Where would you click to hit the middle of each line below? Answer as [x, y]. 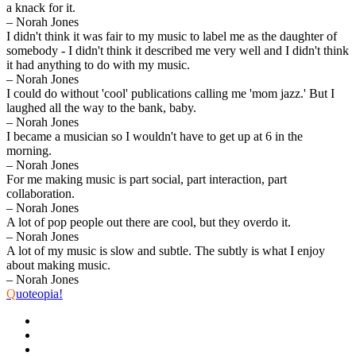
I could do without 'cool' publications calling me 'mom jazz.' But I [170, 93]
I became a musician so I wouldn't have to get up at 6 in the [155, 136]
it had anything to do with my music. [98, 64]
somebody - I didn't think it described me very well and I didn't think [178, 50]
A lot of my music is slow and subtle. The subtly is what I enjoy [166, 250]
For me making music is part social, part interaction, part [147, 179]
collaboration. [41, 193]
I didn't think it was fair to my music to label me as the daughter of [172, 36]
